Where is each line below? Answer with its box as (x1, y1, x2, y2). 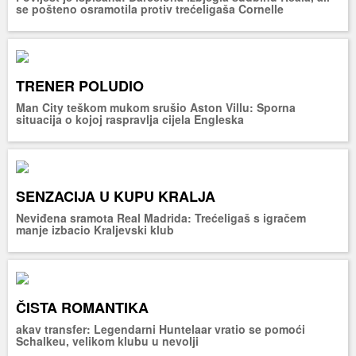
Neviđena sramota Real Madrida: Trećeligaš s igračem (16, 210, 306, 226)
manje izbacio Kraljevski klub (16, 222, 174, 238)
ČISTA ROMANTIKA (16, 296, 149, 318)
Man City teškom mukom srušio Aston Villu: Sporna (16, 99, 296, 115)
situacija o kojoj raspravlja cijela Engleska (16, 110, 244, 127)
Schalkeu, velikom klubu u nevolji (16, 332, 199, 349)
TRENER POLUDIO (16, 75, 144, 96)
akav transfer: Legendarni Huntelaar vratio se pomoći (16, 320, 305, 337)
